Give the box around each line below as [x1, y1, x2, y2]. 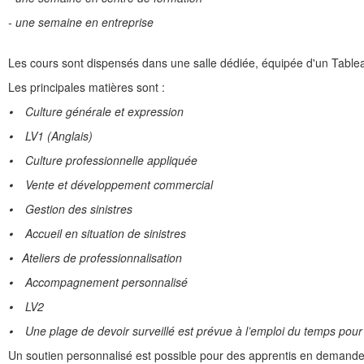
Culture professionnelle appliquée [12, 152, 197, 169]
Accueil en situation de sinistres [12, 225, 186, 242]
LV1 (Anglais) [12, 128, 93, 145]
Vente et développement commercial [12, 176, 213, 193]
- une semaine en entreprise [8, 14, 154, 31]
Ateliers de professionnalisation [12, 249, 182, 266]
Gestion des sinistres [12, 201, 132, 218]
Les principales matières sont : [8, 79, 165, 96]
